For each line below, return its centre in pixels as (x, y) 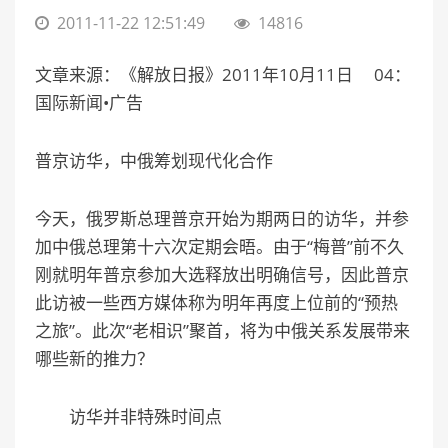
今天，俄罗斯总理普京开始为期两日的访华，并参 (222, 218)
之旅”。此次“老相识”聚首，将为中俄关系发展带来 (222, 330)
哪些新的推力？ (94, 358)
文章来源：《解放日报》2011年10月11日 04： (223, 74)
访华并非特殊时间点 (128, 416)
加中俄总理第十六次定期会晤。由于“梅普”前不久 (219, 246)
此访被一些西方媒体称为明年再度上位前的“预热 (216, 302)
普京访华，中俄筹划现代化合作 (154, 160)
